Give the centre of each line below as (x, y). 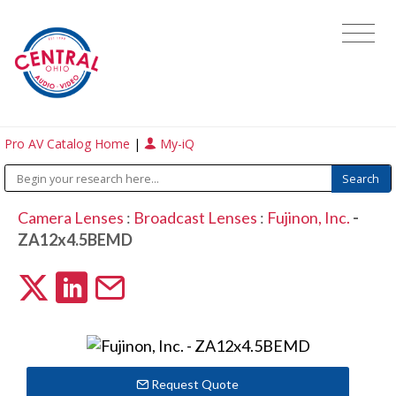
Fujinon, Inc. (309, 218)
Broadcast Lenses (195, 218)
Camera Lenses (70, 218)
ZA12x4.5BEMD (75, 240)
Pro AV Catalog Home (69, 144)
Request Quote (194, 385)
